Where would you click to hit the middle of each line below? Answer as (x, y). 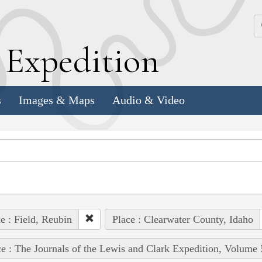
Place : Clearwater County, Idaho (182, 219)
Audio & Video (149, 100)
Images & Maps (57, 100)
